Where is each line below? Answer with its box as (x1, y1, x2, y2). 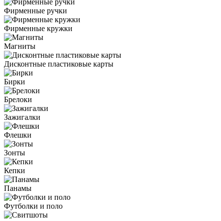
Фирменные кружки (4, 24, 73, 33)
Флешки (4, 130, 32, 139)
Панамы (4, 184, 32, 192)
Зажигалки (4, 112, 40, 121)
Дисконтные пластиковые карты (4, 59, 113, 68)
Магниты (4, 41, 36, 50)
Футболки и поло (4, 201, 63, 210)
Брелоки (4, 95, 32, 104)
